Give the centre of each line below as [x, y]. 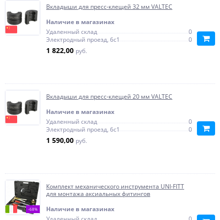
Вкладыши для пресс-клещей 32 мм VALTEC [109, 7]
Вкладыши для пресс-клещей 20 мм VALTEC [109, 96]
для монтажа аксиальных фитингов [98, 194]
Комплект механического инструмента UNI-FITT [115, 186]
